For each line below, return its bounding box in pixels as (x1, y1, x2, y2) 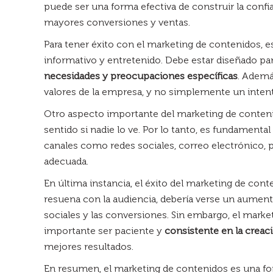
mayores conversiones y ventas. (44, 16, 190, 28)
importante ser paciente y (44, 224, 165, 236)
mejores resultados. (44, 240, 133, 252)
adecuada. (44, 155, 88, 167)
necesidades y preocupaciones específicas (44, 69, 238, 82)
